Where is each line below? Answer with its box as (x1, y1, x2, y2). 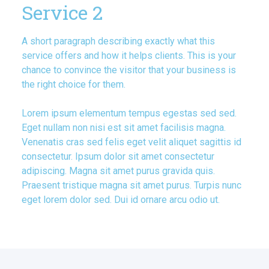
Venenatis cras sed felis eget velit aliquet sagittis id (21, 136, 241, 148)
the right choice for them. (21, 79, 125, 91)
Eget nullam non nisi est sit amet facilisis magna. (21, 122, 226, 134)
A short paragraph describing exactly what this (21, 35, 215, 47)
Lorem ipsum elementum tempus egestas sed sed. (21, 107, 237, 119)
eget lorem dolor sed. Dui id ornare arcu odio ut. (21, 194, 220, 206)
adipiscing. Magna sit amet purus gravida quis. (21, 165, 215, 177)
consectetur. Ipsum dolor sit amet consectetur (21, 151, 214, 163)
